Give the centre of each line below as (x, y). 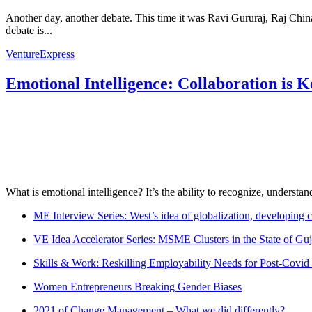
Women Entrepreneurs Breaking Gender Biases (138, 286)
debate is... (29, 30)
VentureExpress (40, 54)
